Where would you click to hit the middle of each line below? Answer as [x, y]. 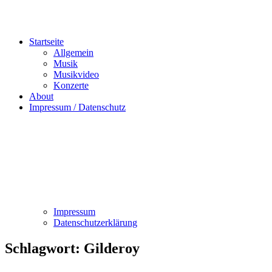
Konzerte [71, 85]
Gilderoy [112, 248]
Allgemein [73, 53]
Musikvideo [76, 74]
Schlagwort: [44, 248]
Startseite [46, 42]
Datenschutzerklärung [95, 223]
